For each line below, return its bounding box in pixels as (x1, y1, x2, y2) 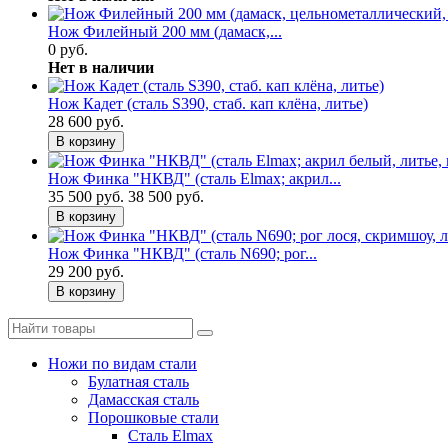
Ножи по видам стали (48, 355, 197, 373)
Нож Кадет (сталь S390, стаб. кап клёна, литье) (48, 95, 368, 113)
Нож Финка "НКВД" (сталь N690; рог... (48, 245, 317, 263)
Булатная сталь (88, 373, 189, 391)
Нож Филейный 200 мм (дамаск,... (48, 23, 282, 41)
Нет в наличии (48, 59, 154, 77)
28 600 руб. (48, 113, 124, 131)
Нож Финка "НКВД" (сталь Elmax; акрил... (48, 170, 341, 188)
